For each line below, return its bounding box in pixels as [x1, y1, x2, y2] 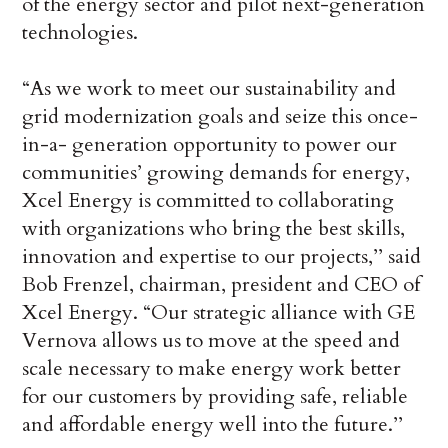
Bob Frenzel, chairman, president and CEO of [22, 270, 421, 298]
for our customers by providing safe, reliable [22, 382, 409, 410]
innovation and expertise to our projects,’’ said [22, 242, 422, 270]
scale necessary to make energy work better [22, 354, 402, 382]
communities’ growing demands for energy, [22, 158, 411, 186]
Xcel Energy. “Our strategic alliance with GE [22, 298, 416, 326]
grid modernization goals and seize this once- [22, 102, 419, 130]
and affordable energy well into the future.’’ [22, 410, 404, 438]
